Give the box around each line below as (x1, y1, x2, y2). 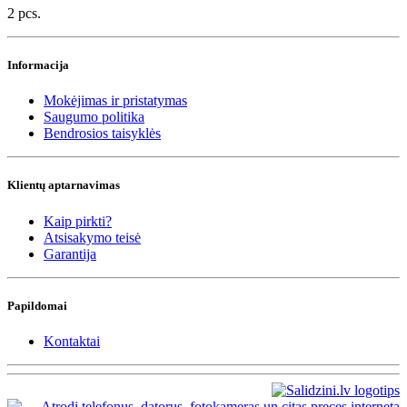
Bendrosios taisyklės (44, 125, 161, 142)
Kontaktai (44, 333, 100, 349)
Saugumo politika (44, 109, 144, 125)
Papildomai (7, 298, 67, 313)
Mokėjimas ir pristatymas (44, 93, 187, 109)
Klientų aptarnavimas (7, 178, 120, 193)
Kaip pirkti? (44, 213, 112, 229)
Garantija (44, 245, 96, 262)
